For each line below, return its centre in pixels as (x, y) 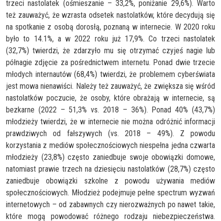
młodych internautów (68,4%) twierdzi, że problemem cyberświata (110, 74)
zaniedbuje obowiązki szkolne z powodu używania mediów (110, 181)
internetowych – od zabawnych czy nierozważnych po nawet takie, (110, 204)
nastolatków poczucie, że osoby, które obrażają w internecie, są (110, 98)
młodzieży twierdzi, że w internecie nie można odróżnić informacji (110, 121)
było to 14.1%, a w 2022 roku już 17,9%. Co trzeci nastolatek (110, 38)
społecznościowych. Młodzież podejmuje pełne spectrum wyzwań (110, 192)
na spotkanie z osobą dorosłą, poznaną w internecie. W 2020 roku (110, 27)
